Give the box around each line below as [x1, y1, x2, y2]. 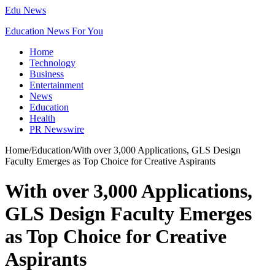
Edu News [5, 5, 46, 15]
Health [29, 113, 55, 123]
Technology [29, 58, 76, 68]
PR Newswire [29, 124, 84, 134]
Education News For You [5, 26, 103, 36]
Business [29, 69, 64, 79]
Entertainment [29, 80, 83, 90]
